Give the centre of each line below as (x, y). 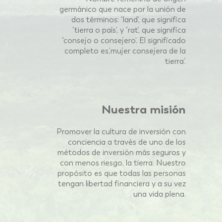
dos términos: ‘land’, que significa (129, 20)
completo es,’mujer (97, 51)
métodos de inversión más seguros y (122, 152)
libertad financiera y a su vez (136, 184)
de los (175, 142)
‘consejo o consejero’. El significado (124, 40)
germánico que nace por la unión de (123, 9)
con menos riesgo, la (96, 163)
